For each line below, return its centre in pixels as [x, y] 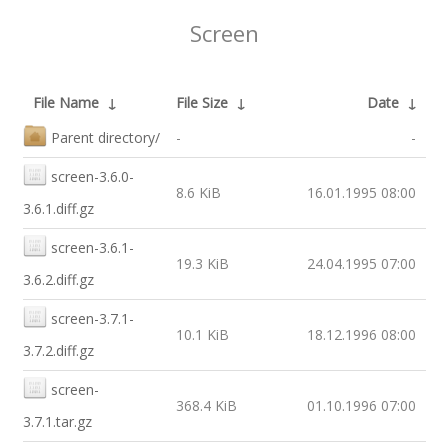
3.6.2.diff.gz [58, 279]
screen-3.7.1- [92, 318]
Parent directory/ [105, 137]
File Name [65, 102]
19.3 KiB [202, 263]
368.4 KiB [206, 405]
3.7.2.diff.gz [58, 350]
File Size [201, 102]
